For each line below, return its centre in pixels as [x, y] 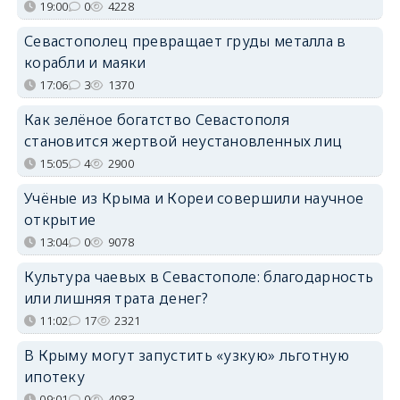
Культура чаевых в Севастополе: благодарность [199, 277]
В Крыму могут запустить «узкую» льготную [186, 356]
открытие [60, 220]
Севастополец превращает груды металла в [185, 42]
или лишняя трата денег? [116, 299]
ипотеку [54, 377]
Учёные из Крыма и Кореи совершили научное [194, 199]
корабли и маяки [85, 63]
